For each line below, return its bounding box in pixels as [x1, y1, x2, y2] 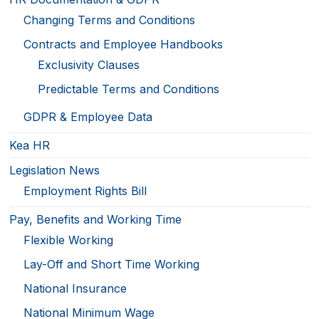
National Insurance [23, 281, 127, 296]
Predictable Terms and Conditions [38, 81, 220, 96]
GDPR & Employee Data [23, 109, 153, 124]
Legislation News [9, 162, 100, 177]
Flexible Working [23, 232, 114, 247]
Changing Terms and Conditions [23, 12, 196, 27]
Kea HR [9, 137, 51, 152]
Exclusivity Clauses [38, 57, 140, 72]
